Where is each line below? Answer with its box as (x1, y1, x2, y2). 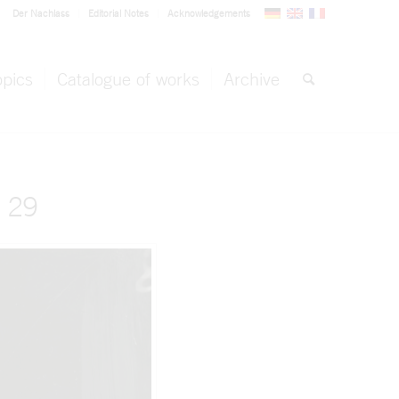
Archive (224, 68, 280, 90)
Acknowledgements (167, 7, 250, 20)
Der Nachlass (12, 7, 69, 20)
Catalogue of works (57, 68, 199, 90)
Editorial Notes (88, 7, 149, 20)
